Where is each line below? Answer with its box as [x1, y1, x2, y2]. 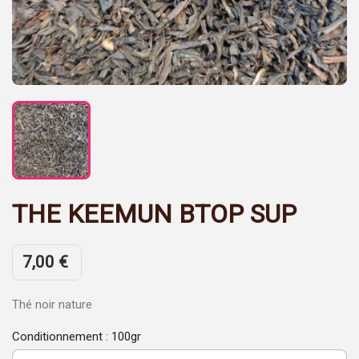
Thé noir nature [12, 297, 92, 312]
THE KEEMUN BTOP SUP [12, 199, 296, 229]
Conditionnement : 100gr [12, 329, 141, 344]
